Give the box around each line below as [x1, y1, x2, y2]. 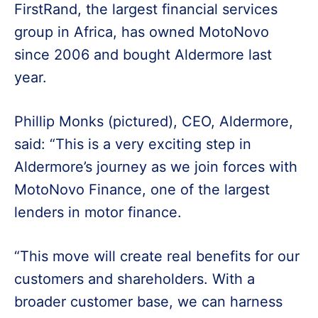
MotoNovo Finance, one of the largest [14, 181, 270, 199]
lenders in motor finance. [14, 204, 182, 221]
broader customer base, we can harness [14, 293, 283, 311]
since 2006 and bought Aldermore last [14, 46, 272, 64]
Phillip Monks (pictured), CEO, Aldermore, [14, 113, 293, 131]
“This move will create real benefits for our [14, 248, 300, 265]
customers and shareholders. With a [14, 270, 255, 288]
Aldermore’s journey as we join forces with [14, 158, 297, 176]
